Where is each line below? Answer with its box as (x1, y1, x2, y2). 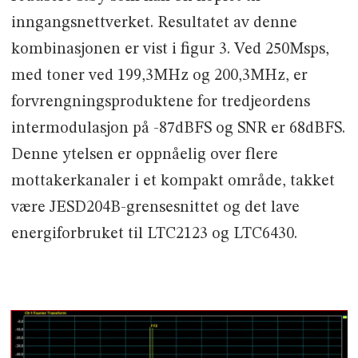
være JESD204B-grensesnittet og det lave (10, 199, 300, 216)
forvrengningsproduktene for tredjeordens (10, 93, 310, 110)
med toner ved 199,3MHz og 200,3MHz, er (10, 67, 308, 84)
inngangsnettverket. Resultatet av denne (10, 14, 297, 31)
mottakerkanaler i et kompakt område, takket (10, 173, 335, 189)
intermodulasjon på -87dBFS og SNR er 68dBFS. (10, 120, 345, 137)
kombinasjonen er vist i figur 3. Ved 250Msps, (10, 41, 329, 58)
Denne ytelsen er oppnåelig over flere (10, 146, 278, 163)
